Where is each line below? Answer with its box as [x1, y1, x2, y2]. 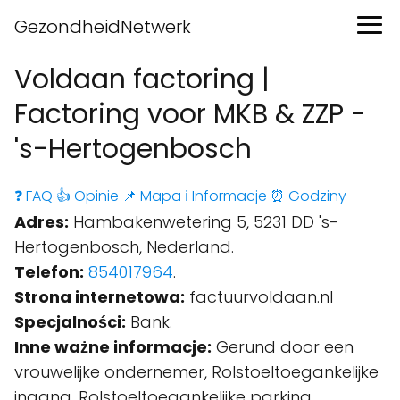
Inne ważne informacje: [14, 336, 212, 358]
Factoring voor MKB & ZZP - [14, 96, 366, 133]
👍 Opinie [56, 186, 119, 206]
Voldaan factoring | [14, 61, 270, 98]
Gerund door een [212, 336, 354, 358]
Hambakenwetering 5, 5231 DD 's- [69, 211, 338, 233]
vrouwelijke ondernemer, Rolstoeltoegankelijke [14, 361, 379, 383]
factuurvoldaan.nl [185, 286, 333, 308]
